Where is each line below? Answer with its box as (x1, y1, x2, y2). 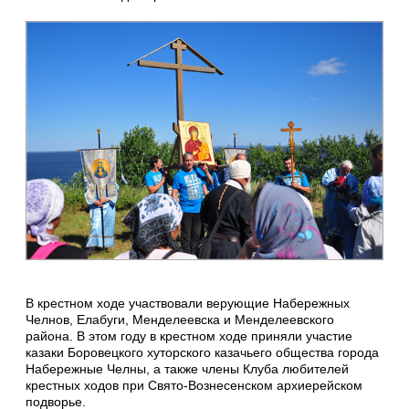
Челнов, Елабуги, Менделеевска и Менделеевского (26, 311, 334, 327)
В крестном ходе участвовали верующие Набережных (26, 295, 350, 310)
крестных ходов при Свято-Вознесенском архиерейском (26, 377, 362, 393)
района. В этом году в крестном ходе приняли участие (26, 328, 352, 343)
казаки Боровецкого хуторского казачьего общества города (26, 344, 379, 360)
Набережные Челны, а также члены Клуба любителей (26, 361, 349, 376)
